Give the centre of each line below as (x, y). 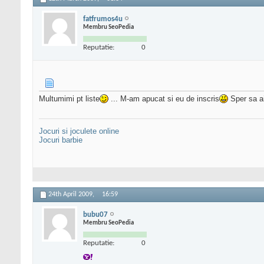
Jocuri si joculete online (79, 131)
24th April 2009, (72, 195)
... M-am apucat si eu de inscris (164, 99)
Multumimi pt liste (69, 99)
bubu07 (95, 214)
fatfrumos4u (103, 19)
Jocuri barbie (61, 140)
